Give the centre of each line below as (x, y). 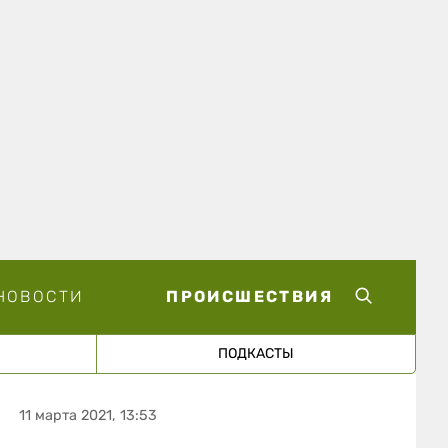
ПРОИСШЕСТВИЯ (249, 296)
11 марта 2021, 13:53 (88, 415)
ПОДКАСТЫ (255, 353)
